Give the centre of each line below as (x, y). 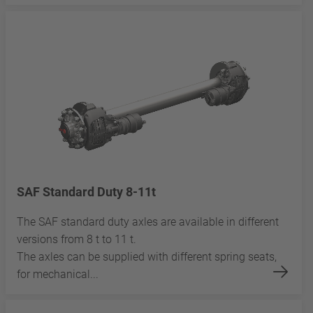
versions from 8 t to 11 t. (79, 239)
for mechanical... (58, 274)
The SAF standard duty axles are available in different (148, 221)
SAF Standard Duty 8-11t (86, 191)
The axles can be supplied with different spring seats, (147, 256)
